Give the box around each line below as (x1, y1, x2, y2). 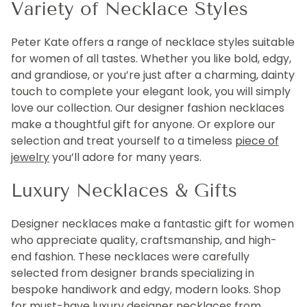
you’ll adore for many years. (49, 149, 201, 165)
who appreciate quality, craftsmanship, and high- (11, 232, 277, 248)
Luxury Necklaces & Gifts (11, 180, 237, 201)
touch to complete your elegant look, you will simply (11, 84, 291, 99)
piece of (235, 133, 279, 149)
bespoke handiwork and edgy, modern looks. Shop (11, 282, 281, 297)
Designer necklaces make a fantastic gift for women (11, 216, 294, 232)
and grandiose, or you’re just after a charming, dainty (11, 67, 295, 83)
